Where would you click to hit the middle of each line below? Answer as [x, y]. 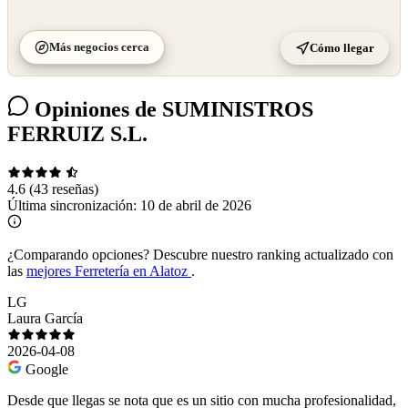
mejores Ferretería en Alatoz [109, 270]
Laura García [45, 318]
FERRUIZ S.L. [77, 134]
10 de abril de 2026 [196, 205]
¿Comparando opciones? [78, 254]
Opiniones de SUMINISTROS [171, 110]
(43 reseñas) [64, 189]
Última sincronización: [74, 205]
